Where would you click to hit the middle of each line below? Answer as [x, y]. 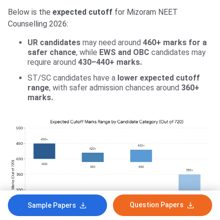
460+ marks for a [174, 42]
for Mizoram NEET [146, 12]
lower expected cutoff [158, 78]
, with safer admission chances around [115, 87]
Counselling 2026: [38, 24]
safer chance [52, 52]
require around [52, 62]
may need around [111, 42]
